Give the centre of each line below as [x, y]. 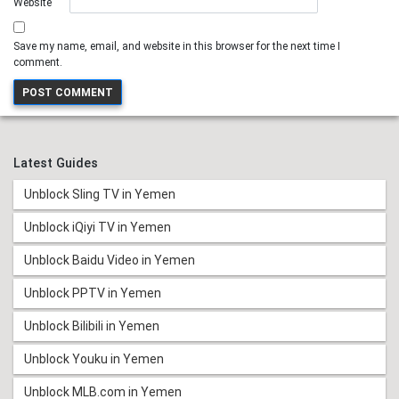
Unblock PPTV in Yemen [93, 293]
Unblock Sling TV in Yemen [100, 195]
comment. [38, 63]
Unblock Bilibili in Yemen [92, 326]
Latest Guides [56, 164]
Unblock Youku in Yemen [94, 359]
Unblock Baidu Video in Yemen [110, 261]
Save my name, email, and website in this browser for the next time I [177, 47]
